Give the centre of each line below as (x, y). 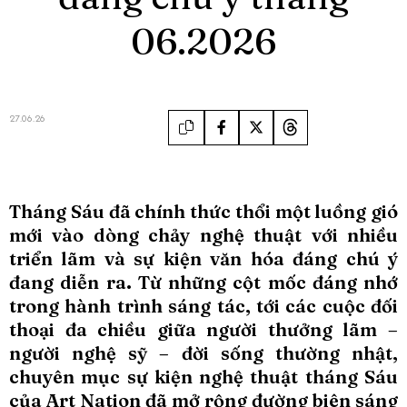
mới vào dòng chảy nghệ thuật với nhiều (203, 234)
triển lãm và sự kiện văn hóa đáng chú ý (203, 258)
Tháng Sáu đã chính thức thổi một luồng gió (203, 211)
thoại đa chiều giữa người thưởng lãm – (203, 329)
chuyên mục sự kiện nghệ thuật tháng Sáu (203, 376)
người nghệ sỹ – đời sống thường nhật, (203, 352)
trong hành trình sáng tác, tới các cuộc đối (203, 305)
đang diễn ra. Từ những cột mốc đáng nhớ (203, 282)
